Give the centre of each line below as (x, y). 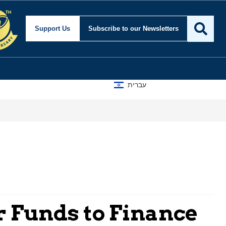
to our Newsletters (150, 29)
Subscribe (105, 29)
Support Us (52, 29)
